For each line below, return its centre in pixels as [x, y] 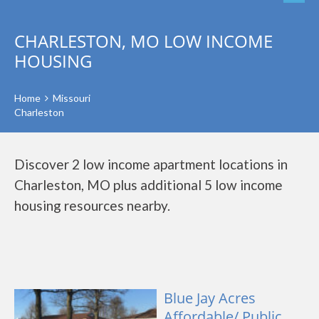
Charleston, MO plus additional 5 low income [148, 185]
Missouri [72, 98]
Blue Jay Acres [210, 298]
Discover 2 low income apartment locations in [151, 164]
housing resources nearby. [92, 205]
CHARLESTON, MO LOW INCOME [143, 41]
